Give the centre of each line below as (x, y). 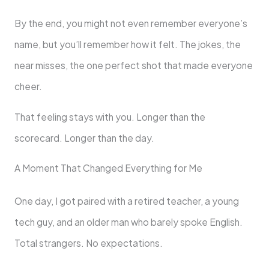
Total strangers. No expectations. (88, 243)
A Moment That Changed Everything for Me (108, 168)
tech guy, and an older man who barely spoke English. (128, 222)
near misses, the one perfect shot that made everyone (133, 65)
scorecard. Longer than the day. (84, 138)
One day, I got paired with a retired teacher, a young (126, 201)
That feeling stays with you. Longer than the (110, 116)
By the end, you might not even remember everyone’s (131, 23)
